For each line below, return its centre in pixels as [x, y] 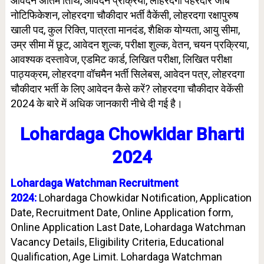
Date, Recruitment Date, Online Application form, [121, 212]
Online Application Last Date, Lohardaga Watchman [128, 227]
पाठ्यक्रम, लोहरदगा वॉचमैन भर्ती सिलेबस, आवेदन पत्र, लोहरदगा [127, 74]
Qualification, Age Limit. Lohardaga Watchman [116, 257]
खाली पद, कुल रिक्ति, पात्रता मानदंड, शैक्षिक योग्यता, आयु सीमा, [125, 30]
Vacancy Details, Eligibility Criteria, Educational [117, 242]
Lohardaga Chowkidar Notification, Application [145, 198]
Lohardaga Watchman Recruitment [94, 183]
